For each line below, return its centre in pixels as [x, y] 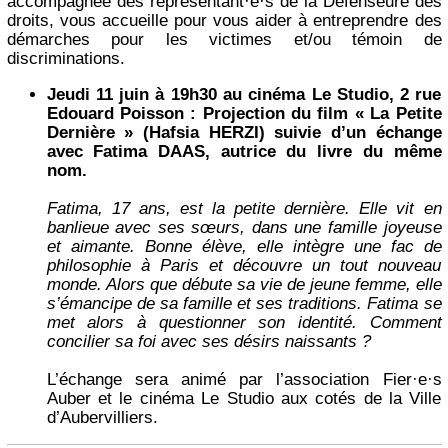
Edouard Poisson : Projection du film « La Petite [244, 114]
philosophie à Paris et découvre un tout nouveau [244, 266]
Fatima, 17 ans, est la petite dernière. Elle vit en [244, 209]
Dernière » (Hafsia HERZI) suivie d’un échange [244, 133]
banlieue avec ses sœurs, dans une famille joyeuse [244, 228]
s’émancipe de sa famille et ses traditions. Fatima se [244, 304]
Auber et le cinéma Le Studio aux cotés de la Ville [244, 399]
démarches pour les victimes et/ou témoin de [224, 40]
